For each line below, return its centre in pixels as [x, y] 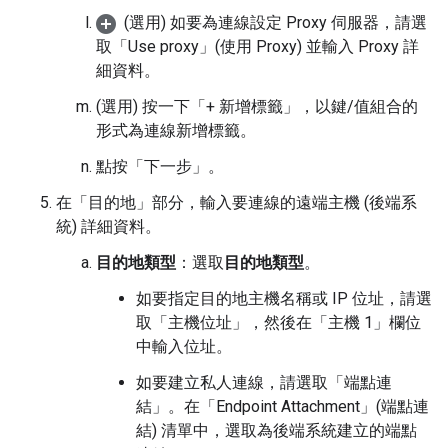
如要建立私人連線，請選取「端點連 [264, 382]
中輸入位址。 [184, 346]
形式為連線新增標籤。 [176, 130]
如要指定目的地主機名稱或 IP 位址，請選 [284, 298]
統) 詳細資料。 [108, 226]
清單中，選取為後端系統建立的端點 [287, 430]
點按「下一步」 [152, 166]
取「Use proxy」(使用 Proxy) [199, 46]
